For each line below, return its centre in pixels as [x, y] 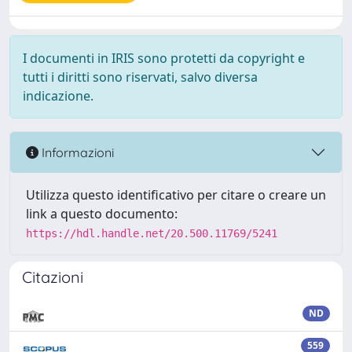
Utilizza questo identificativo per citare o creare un [176, 195]
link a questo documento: [102, 214]
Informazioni [76, 152]
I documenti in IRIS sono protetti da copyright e [164, 58]
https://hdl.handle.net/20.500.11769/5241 [152, 233]
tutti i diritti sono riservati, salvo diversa [140, 77]
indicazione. [58, 96]
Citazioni [53, 277]
